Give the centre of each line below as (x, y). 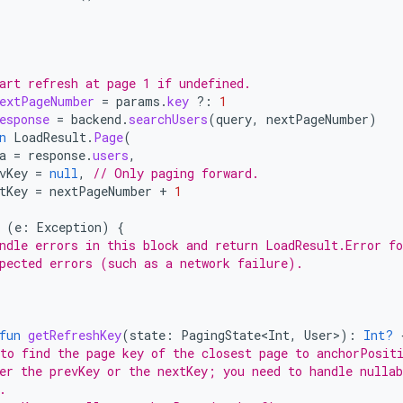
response (57, 155)
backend (96, 119)
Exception (69, 227)
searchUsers (168, 119)
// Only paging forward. (176, 173)
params (138, 101)
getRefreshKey (75, 335)
